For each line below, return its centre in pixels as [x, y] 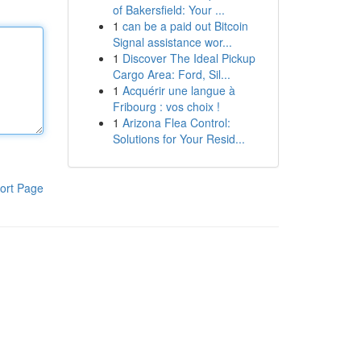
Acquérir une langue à [178, 90]
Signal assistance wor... [172, 42]
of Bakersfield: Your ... [168, 10]
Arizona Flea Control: [176, 122]
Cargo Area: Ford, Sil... [171, 74]
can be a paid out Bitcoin [185, 26]
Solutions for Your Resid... [178, 139]
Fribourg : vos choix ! [166, 106]
